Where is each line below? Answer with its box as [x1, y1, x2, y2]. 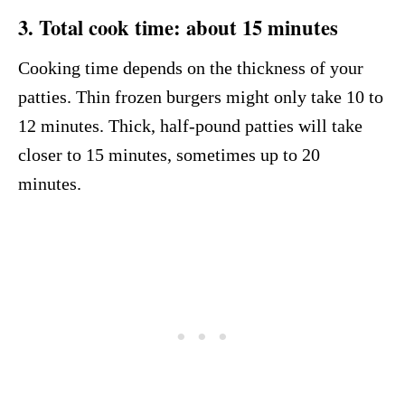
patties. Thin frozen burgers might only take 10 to [18, 87, 383, 108]
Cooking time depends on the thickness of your [18, 58, 363, 79]
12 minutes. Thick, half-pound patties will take [18, 116, 363, 137]
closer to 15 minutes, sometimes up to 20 [18, 145, 320, 165]
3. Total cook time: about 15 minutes [18, 13, 338, 43]
